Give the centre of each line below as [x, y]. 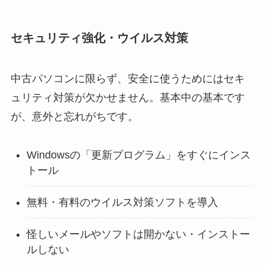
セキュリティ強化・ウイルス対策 [99, 38]
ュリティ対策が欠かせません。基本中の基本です [127, 98]
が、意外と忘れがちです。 [74, 117]
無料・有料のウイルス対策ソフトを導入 [122, 202]
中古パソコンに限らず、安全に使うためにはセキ [127, 79]
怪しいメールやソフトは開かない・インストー [138, 234]
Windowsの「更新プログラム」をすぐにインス [138, 155]
